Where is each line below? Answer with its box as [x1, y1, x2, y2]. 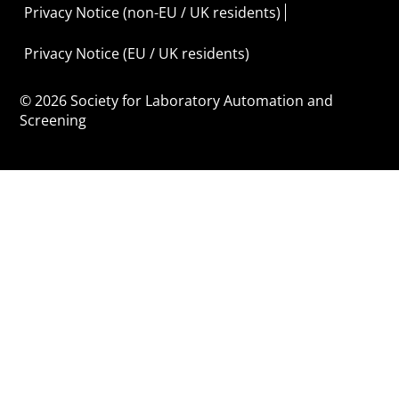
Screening [20, 110, 87, 130]
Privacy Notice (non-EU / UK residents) [24, 2, 281, 22]
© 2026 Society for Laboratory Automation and [20, 90, 334, 110]
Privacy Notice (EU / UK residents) [24, 43, 250, 63]
